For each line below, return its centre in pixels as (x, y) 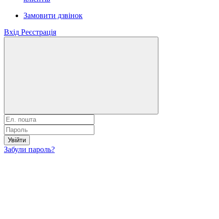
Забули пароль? (29, 149)
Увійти (17, 140)
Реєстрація (39, 32)
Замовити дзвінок (53, 15)
